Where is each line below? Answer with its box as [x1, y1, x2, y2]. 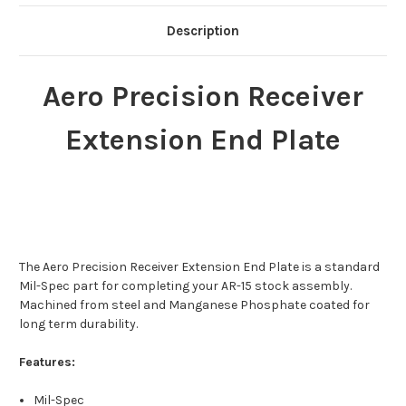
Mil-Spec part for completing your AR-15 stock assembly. [19, 278, 352, 295]
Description [167, 23, 239, 40]
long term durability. [19, 316, 138, 333]
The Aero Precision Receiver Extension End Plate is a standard [19, 259, 380, 275]
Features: [19, 354, 75, 371]
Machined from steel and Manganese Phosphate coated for [19, 297, 370, 314]
